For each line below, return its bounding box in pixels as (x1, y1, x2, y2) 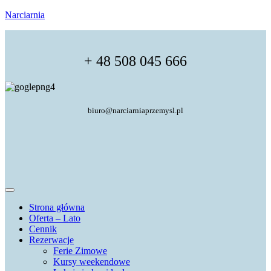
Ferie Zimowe (53, 246, 107, 256)
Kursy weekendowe (53, 256, 130, 267)
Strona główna (29, 202, 85, 212)
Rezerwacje (29, 235, 74, 245)
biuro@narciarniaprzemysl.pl (88, 105, 183, 115)
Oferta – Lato (29, 213, 80, 223)
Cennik (29, 224, 57, 234)
